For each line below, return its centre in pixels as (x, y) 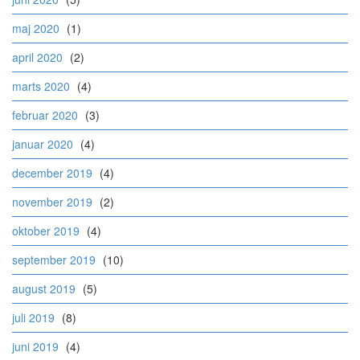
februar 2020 (45, 115)
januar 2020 (43, 143)
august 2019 (44, 288)
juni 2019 (35, 346)
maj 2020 (36, 28)
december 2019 (52, 172)
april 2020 (37, 57)
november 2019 (52, 201)
